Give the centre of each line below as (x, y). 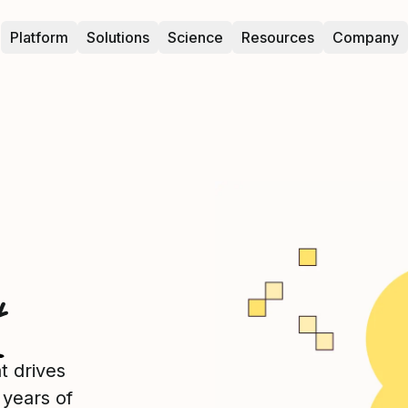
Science (195, 37)
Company (365, 37)
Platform (39, 37)
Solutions (117, 37)
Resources (277, 37)
